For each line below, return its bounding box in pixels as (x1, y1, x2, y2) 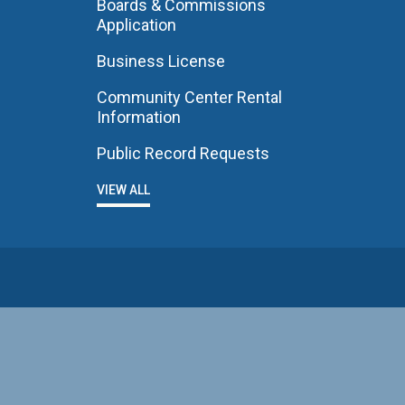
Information (96, 108, 181, 127)
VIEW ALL (96, 183, 150, 197)
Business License (96, 52, 225, 71)
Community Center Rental (96, 88, 282, 107)
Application (96, 15, 176, 34)
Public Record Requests (96, 144, 269, 163)
